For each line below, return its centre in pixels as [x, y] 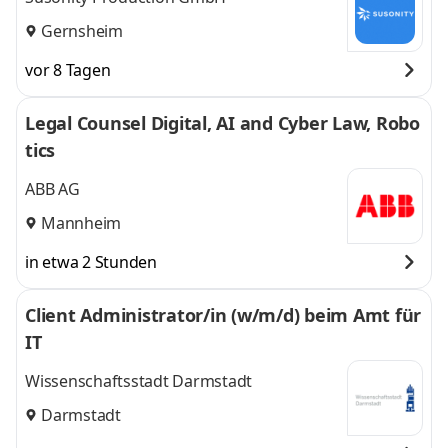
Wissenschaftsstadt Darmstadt [138, 381]
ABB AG [52, 189]
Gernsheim [82, 30]
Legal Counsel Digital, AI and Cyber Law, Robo [222, 123]
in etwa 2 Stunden [91, 262]
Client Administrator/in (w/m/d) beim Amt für [223, 315]
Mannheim [81, 222]
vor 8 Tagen [68, 70]
